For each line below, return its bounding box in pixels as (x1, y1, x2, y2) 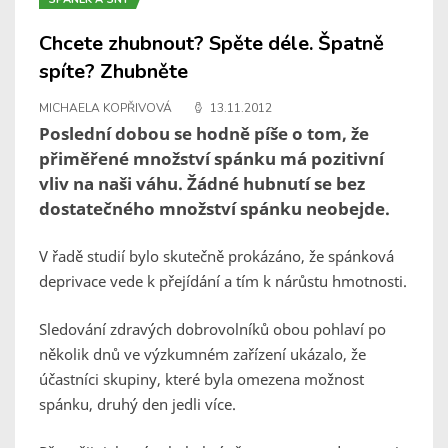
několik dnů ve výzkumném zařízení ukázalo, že (39, 344, 366, 365)
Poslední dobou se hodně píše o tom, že (39, 122, 369, 146)
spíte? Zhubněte (39, 58, 188, 86)
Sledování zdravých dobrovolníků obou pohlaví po (39, 319, 386, 340)
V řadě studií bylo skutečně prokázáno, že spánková (39, 246, 394, 267)
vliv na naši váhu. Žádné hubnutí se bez (39, 172, 365, 196)
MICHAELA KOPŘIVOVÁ (39, 100, 172, 117)
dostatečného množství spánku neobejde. (39, 197, 390, 221)
